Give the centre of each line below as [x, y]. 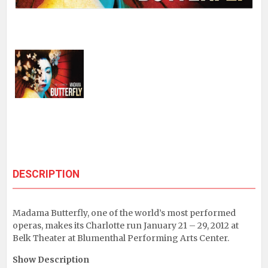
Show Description [51, 259]
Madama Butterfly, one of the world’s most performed [124, 213]
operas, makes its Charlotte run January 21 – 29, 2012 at [126, 225]
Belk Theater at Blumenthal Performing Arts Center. [121, 238]
